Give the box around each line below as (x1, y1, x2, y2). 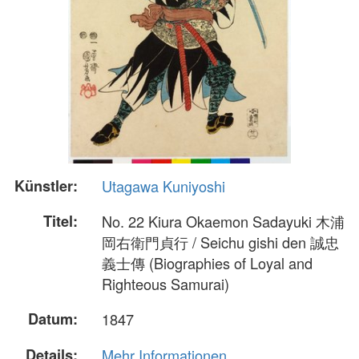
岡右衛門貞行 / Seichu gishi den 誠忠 (102, 232, 339, 253)
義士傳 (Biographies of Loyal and (102, 252, 313, 274)
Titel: (43, 211, 78, 232)
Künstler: (14, 175, 78, 196)
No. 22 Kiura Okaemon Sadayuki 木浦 (102, 211, 345, 232)
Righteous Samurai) (102, 273, 229, 295)
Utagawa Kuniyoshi (102, 175, 225, 196)
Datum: (28, 309, 78, 330)
